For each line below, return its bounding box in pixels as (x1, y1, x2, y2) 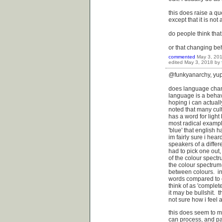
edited (168, 59, 183, 65)
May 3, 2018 (184, 59, 213, 65)
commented (168, 54, 195, 60)
